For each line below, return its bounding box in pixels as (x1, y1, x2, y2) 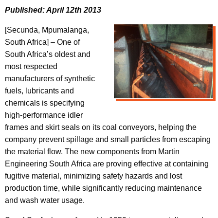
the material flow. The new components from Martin (5, 147, 180, 156)
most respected (5, 62, 57, 71)
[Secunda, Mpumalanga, (5, 25, 89, 34)
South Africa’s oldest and (5, 50, 91, 58)
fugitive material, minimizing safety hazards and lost (5, 171, 182, 180)
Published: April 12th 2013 (5, 5, 101, 14)
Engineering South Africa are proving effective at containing (5, 159, 209, 168)
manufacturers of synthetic (5, 74, 95, 83)
